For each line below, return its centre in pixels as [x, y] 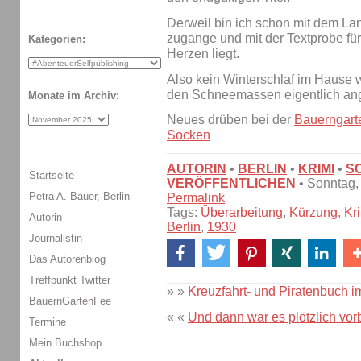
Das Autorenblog [67, 259]
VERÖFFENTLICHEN [231, 184]
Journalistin [56, 238]
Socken [189, 135]
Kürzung [313, 213]
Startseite [52, 175]
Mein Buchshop [65, 342]
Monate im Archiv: [74, 96]
